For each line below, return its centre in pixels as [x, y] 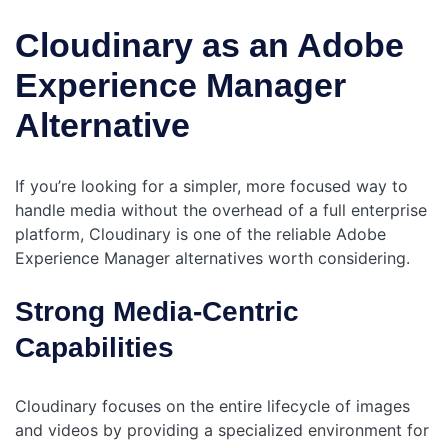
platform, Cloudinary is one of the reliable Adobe [200, 233]
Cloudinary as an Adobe [209, 45]
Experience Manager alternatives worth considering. [212, 257]
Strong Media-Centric [157, 311]
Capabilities [94, 347]
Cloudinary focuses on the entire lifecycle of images [212, 405]
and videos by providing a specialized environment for [222, 429]
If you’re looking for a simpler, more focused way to [211, 185]
